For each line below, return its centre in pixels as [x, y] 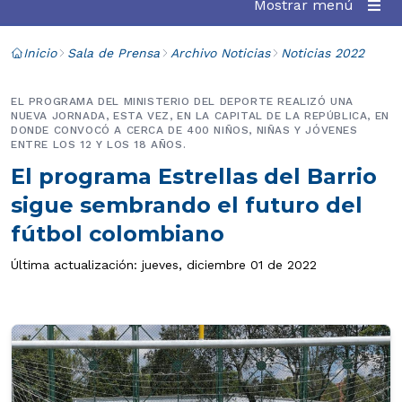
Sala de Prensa [114, 53]
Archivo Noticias [220, 53]
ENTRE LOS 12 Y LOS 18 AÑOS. [99, 144]
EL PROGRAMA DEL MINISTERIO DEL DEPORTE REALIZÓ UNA [183, 101]
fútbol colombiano [118, 234]
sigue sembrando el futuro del [187, 205]
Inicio [40, 53]
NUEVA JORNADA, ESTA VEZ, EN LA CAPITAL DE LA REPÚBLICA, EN [200, 116]
